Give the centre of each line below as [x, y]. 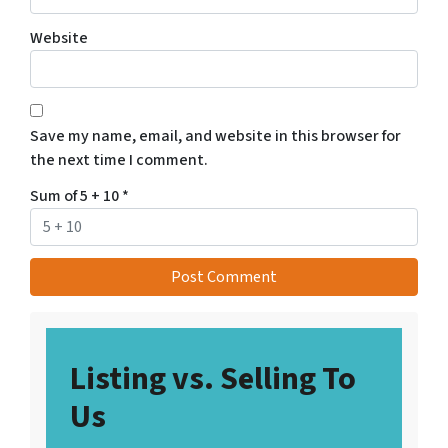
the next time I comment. [119, 160]
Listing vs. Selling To [213, 379]
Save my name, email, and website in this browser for [215, 136]
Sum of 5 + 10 [76, 196]
